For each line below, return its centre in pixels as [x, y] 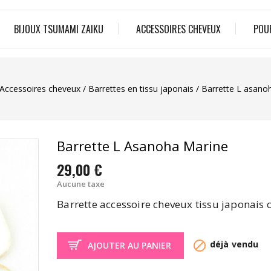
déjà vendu [233, 244]
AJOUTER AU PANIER [130, 245]
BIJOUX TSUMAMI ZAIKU [59, 29]
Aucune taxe [81, 184]
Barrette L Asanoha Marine [143, 145]
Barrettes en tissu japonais [141, 88]
